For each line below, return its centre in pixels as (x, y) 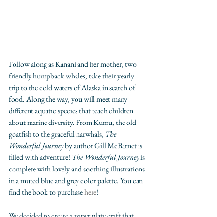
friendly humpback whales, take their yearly (72, 76)
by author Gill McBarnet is (104, 145)
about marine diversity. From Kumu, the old (73, 122)
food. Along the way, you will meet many (69, 99)
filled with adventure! (40, 157)
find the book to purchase (46, 192)
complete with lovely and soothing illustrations (77, 169)
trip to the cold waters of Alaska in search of (73, 87)
